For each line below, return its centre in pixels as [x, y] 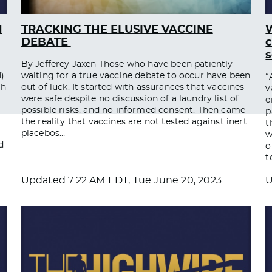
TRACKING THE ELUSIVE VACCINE [117, 29]
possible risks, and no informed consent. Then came [133, 110]
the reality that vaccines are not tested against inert [134, 122]
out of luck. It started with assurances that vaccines [133, 87]
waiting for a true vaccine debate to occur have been [136, 76]
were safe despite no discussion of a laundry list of [130, 99]
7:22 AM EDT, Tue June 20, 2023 [145, 180]
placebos [40, 133]
